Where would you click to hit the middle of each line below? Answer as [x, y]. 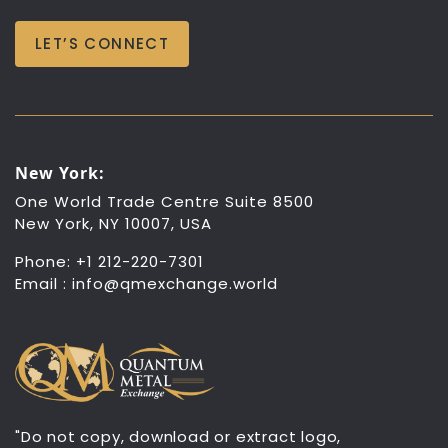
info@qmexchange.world [175, 284]
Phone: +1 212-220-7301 [109, 262]
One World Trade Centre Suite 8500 [164, 202]
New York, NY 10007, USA [113, 224]
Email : [43, 284]
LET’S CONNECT [102, 44]
